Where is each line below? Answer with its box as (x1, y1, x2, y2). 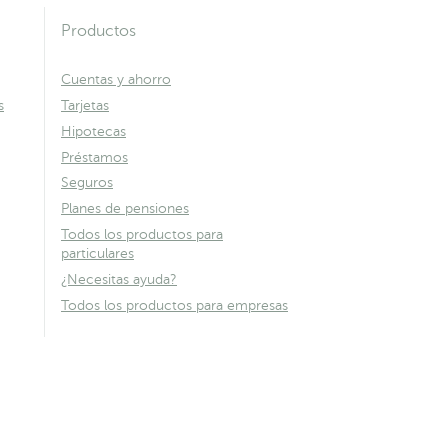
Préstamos (61, 149, 128, 165)
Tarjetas (61, 98, 109, 114)
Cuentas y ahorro (61, 72, 171, 88)
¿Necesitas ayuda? (61, 271, 177, 287)
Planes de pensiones (61, 201, 189, 217)
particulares (61, 246, 134, 262)
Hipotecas (61, 123, 126, 139)
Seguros (61, 175, 113, 191)
